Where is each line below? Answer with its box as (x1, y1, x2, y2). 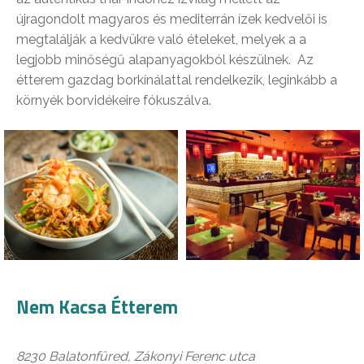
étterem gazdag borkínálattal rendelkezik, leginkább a (16, 71, 337, 88)
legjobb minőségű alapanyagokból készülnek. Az (16, 51, 314, 67)
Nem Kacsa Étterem (16, 292, 178, 322)
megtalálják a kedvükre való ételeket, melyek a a (16, 31, 306, 47)
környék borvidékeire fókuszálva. (16, 92, 211, 108)
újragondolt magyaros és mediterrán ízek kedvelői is (16, 11, 327, 27)
